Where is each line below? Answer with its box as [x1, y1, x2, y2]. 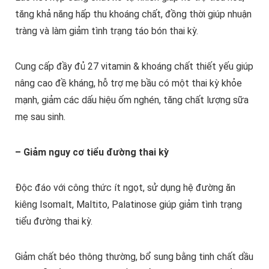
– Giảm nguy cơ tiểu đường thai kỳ [14, 147, 169, 159]
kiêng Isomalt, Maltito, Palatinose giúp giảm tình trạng [14, 199, 242, 211]
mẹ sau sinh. [14, 111, 65, 123]
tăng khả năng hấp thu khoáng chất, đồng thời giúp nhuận [14, 8, 252, 20]
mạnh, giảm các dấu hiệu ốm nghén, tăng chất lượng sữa [14, 94, 249, 106]
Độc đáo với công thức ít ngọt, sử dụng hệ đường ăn [14, 182, 235, 194]
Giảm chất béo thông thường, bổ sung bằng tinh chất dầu [14, 251, 253, 263]
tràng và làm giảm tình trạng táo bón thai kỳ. [14, 25, 198, 37]
